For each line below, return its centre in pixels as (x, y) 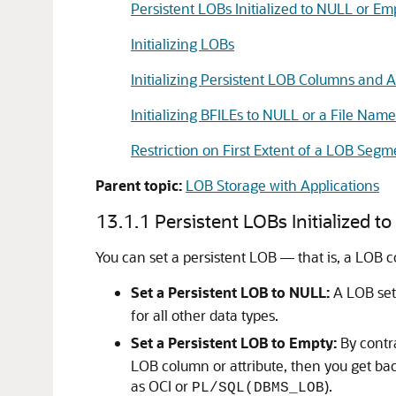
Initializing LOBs (183, 44)
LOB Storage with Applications (282, 185)
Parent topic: (139, 185)
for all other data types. (205, 315)
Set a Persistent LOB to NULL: (230, 292)
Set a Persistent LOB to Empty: (234, 343)
